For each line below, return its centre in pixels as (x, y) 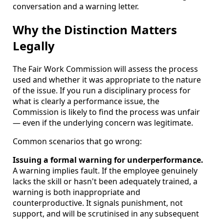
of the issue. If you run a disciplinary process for (102, 90)
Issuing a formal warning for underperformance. (108, 160)
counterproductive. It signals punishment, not (98, 203)
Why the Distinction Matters (95, 29)
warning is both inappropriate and (77, 192)
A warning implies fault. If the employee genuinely (105, 170)
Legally (34, 45)
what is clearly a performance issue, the (86, 101)
